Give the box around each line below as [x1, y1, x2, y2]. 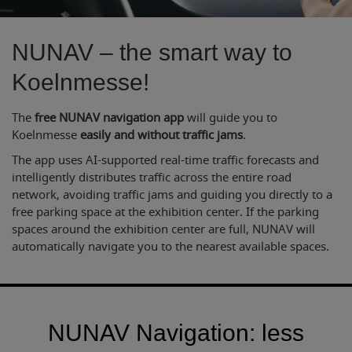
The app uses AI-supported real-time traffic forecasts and [12, 152, 319, 169]
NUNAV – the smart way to [12, 39, 292, 65]
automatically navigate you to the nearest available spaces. [12, 238, 329, 255]
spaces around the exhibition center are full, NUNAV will [12, 221, 315, 238]
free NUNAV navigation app [35, 109, 184, 126]
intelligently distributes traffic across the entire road [12, 169, 291, 186]
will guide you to [184, 109, 277, 126]
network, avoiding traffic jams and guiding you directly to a [12, 186, 332, 203]
